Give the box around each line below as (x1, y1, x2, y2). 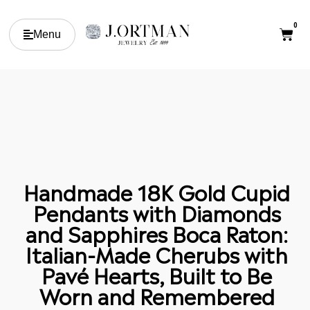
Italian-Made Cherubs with (26, 238, 288, 268)
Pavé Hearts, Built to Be (42, 259, 272, 289)
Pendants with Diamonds (33, 197, 281, 227)
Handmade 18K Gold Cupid (24, 176, 290, 206)
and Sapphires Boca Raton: (26, 217, 288, 248)
